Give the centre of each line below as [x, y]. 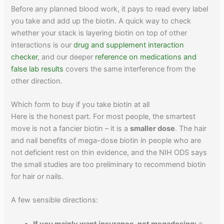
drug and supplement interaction [129, 45]
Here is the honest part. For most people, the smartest [103, 116]
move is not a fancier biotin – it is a [71, 128]
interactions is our [42, 45]
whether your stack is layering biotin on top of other [99, 33]
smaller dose [153, 128]
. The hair [191, 128]
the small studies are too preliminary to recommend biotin [109, 164]
